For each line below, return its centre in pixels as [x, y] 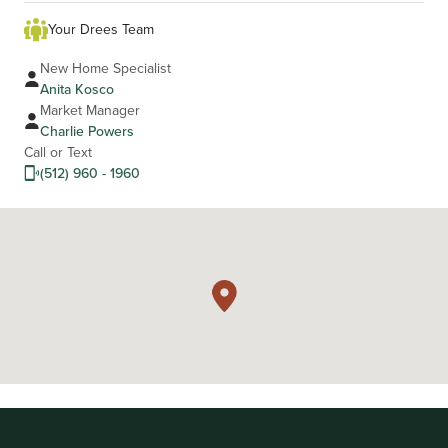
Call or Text [58, 151]
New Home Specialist [105, 67]
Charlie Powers [87, 130]
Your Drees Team [101, 29]
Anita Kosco [77, 88]
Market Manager [90, 109]
